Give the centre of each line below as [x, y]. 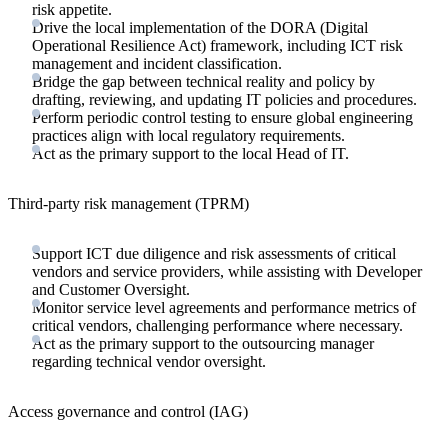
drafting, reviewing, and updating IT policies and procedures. [224, 99]
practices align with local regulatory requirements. [188, 135]
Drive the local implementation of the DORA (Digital [200, 27]
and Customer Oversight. [111, 289]
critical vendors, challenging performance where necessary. [217, 325]
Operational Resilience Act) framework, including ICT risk [217, 45]
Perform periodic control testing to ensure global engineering [222, 117]
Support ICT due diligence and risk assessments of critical [214, 253]
